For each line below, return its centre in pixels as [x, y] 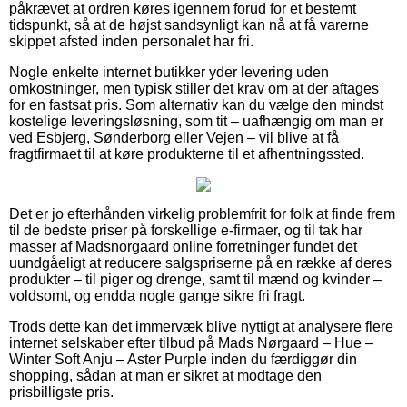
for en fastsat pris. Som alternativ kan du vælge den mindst [196, 104]
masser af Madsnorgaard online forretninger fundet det [183, 246]
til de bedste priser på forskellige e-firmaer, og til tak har [186, 230]
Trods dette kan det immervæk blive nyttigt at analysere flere [201, 326]
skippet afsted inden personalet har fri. [131, 41]
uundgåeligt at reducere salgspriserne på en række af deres [200, 263]
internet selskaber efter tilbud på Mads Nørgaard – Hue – [191, 342]
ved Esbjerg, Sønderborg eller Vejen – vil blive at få [174, 137]
